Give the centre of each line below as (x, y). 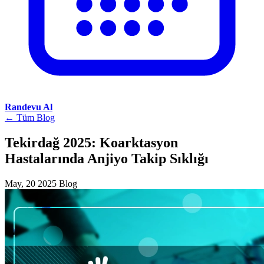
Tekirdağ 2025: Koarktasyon (91, 142)
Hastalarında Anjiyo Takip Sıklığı (107, 158)
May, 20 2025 (31, 183)
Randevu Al (29, 107)
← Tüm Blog (30, 118)
